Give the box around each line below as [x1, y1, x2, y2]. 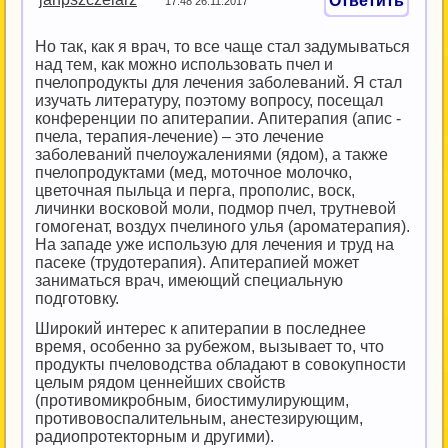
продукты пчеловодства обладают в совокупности [35, 356, 406, 373]
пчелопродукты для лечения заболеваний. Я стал [35, 74, 402, 91]
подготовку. [35, 290, 119, 307]
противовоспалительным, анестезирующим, [35, 410, 363, 427]
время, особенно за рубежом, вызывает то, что [35, 338, 384, 355]
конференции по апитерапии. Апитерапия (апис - [35, 110, 401, 127]
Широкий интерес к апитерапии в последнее [35, 320, 366, 337]
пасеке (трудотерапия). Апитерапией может [35, 254, 359, 271]
